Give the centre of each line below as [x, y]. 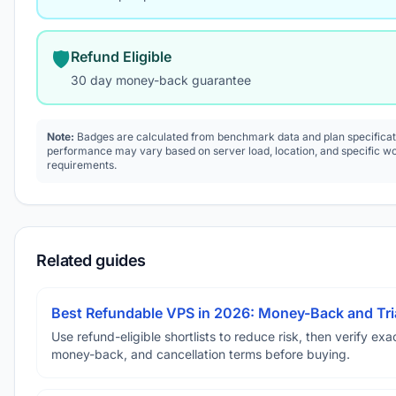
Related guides [91, 260]
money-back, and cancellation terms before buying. [201, 354]
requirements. [82, 165]
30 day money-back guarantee [161, 80]
